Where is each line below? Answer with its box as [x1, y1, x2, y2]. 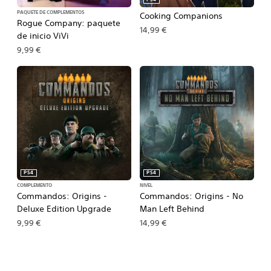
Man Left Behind [140, 203, 204, 214]
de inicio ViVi [17, 30, 69, 41]
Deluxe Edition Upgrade [17, 203, 111, 214]
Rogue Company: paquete [17, 18, 120, 28]
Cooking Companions [140, 10, 223, 21]
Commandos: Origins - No [140, 191, 243, 201]
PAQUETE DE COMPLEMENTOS [17, 9, 85, 16]
